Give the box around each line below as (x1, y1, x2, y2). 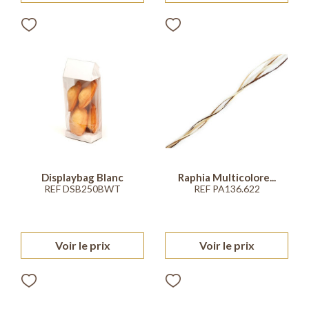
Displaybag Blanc (41, 170, 123, 183)
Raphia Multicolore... (177, 170, 276, 183)
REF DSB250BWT (44, 182, 121, 195)
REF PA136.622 (193, 182, 260, 195)
